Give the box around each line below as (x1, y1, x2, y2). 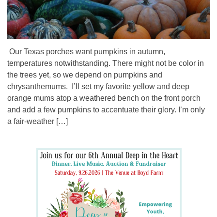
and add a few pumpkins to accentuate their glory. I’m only (7, 105, 205, 114)
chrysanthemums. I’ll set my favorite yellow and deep (7, 82, 189, 91)
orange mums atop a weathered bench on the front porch (7, 93, 201, 102)
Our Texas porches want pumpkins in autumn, (7, 47, 165, 56)
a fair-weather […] (7, 117, 68, 125)
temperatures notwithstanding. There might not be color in (7, 59, 204, 67)
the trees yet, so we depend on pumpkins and (7, 70, 162, 79)
